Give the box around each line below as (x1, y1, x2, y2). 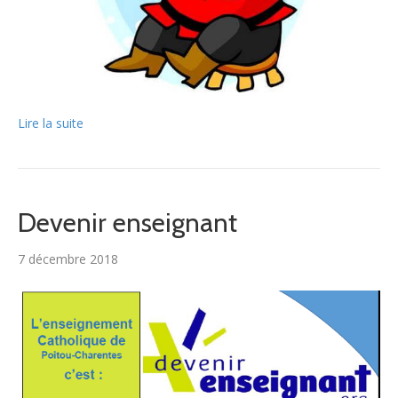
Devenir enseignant (18, 206, 237, 240)
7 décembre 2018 (18, 251, 118, 268)
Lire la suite (18, 115, 84, 132)
